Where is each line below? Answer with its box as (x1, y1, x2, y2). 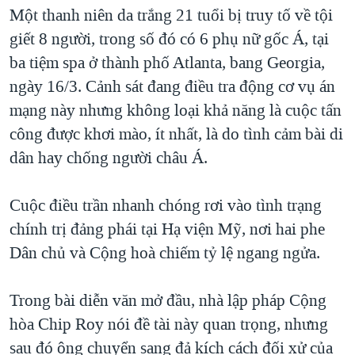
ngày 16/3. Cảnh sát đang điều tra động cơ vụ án (10, 75, 335, 98)
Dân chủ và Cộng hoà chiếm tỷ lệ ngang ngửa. (10, 242, 320, 265)
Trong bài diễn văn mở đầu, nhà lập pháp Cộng (10, 289, 326, 312)
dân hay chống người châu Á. (10, 147, 208, 170)
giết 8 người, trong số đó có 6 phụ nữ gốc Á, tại (10, 28, 329, 51)
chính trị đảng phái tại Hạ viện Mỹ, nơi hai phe (10, 218, 325, 241)
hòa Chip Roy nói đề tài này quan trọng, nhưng (10, 313, 328, 336)
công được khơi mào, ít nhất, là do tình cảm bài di (10, 123, 343, 146)
